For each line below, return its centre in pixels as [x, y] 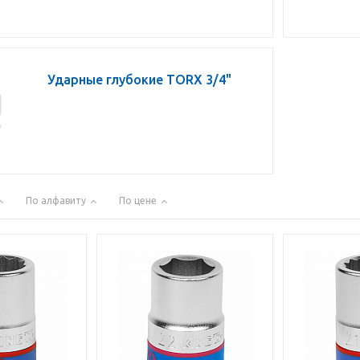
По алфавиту [56, 200]
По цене [138, 200]
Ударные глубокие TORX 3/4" [139, 80]
